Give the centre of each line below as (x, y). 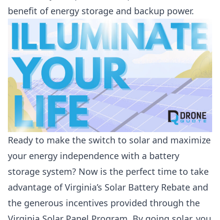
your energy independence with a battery (94, 156)
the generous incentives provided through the (104, 203)
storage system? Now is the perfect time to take (108, 172)
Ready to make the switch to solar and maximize (109, 140)
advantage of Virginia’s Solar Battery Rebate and (108, 187)
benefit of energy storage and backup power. (101, 11)
